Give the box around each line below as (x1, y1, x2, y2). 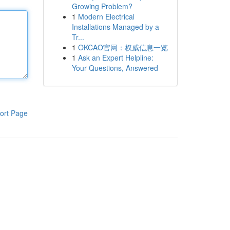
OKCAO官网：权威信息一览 (78, 42, 168, 52)
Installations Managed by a (71, 22, 159, 32)
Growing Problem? (71, 1, 132, 11)
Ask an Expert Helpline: (78, 52, 154, 63)
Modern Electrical (78, 11, 135, 22)
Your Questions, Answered (71, 63, 158, 73)
